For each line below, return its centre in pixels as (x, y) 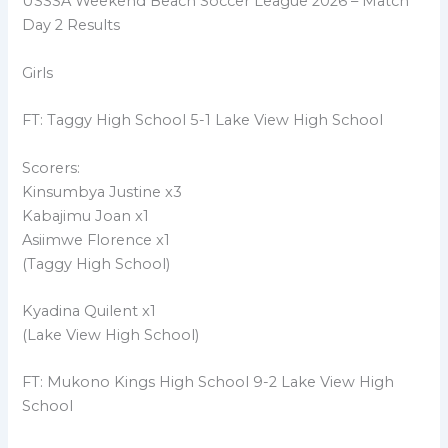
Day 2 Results (71, 25)
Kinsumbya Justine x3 (102, 191)
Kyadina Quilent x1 (89, 310)
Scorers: (51, 167)
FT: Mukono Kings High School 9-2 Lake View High (208, 382)
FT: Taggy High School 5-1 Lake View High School (203, 120)
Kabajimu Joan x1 (86, 215)
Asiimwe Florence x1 (96, 239)
